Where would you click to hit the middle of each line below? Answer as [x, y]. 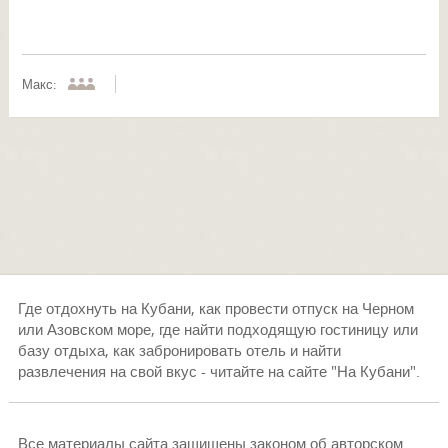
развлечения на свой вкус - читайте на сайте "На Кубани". [218, 371]
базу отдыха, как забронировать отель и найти [179, 350]
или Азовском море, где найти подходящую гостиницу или [217, 329]
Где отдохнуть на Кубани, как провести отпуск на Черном [215, 308]
